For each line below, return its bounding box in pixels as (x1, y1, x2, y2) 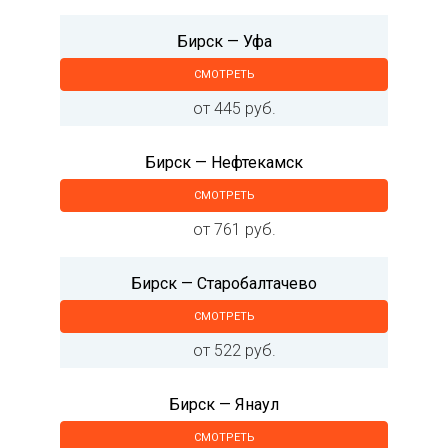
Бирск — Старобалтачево (131, 274, 317, 293)
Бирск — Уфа (176, 32, 272, 51)
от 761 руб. (192, 220, 276, 239)
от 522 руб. (192, 341, 276, 360)
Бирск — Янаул (169, 395, 279, 414)
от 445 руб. (192, 99, 276, 118)
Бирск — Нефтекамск (145, 153, 303, 172)
